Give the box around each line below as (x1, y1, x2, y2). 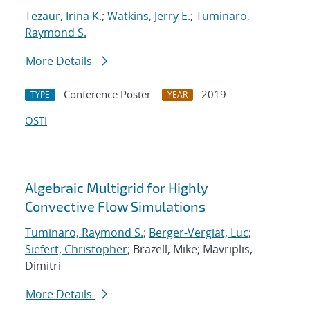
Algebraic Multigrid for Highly (25, 179, 208, 197)
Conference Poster (64, 87, 151, 102)
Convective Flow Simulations (25, 198, 206, 215)
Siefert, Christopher (25, 241, 127, 257)
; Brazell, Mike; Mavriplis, (127, 241, 253, 257)
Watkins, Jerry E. (107, 8, 190, 24)
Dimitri (25, 258, 61, 274)
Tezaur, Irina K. (25, 8, 102, 24)
